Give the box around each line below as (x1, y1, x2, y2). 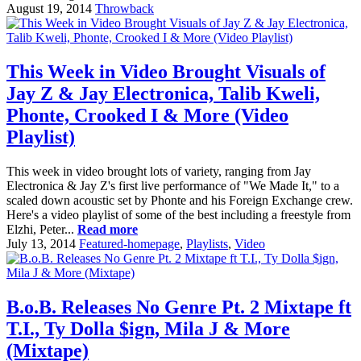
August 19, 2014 (6, 2, 92, 16)
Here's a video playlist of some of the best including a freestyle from (6, 208, 351, 222)
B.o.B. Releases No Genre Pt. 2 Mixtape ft (6, 297, 351, 318)
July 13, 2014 (6, 237, 76, 251)
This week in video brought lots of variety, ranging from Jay (6, 164, 311, 179)
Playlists (186, 237, 228, 251)
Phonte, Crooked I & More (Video (6, 105, 288, 127)
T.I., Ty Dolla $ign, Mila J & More (6, 318, 290, 340)
